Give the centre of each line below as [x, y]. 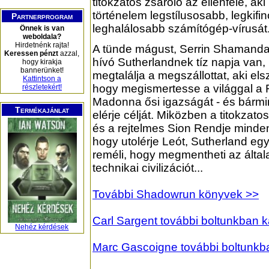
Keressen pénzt [32, 53]
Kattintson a [42, 79]
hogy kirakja [42, 62]
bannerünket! [42, 70]
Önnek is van [42, 28]
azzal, [69, 53]
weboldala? [42, 37]
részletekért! [42, 87]
